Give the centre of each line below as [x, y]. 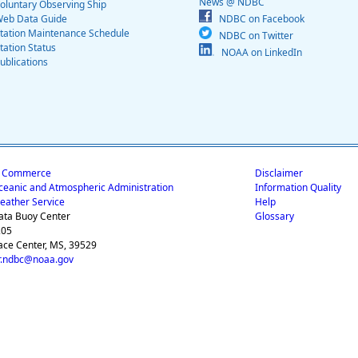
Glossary [274, 217]
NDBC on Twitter [253, 36]
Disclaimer [278, 173]
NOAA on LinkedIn [258, 53]
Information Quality [298, 188]
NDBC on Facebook [258, 19]
